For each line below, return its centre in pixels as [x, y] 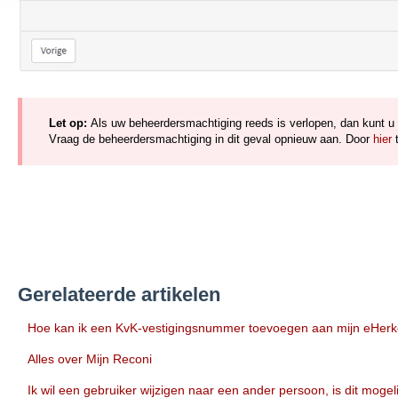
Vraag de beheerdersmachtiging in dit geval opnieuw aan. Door [211, 139]
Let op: [69, 123]
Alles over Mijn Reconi [89, 358]
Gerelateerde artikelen [119, 294]
